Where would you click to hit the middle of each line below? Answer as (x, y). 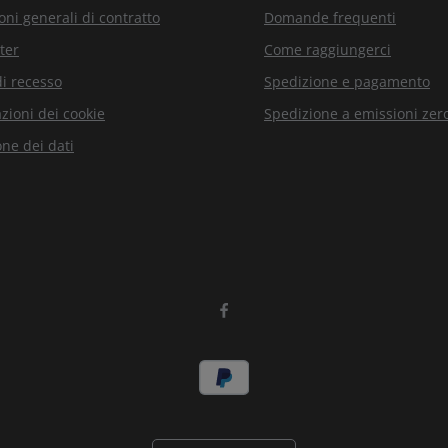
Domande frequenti (330, 17)
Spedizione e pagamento (347, 81)
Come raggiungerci (327, 49)
